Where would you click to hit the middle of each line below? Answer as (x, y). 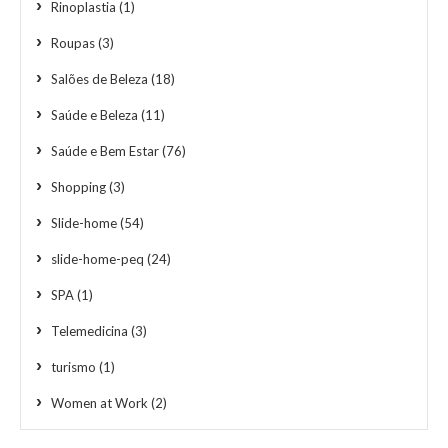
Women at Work (99, 402)
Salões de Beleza (99, 78)
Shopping (78, 186)
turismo (73, 366)
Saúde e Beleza (94, 114)
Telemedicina (89, 330)
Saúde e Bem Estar (105, 150)
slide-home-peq (97, 258)
